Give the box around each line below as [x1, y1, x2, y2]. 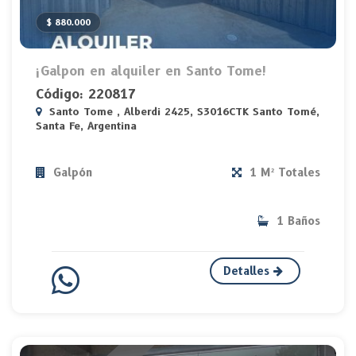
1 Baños [273, 214, 320, 229]
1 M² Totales [246, 165, 320, 180]
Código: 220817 [36, 87, 136, 103]
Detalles [223, 264, 274, 279]
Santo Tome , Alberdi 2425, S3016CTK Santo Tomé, [45, 105, 319, 118]
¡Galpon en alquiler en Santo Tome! [36, 64, 267, 79]
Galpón [49, 165, 92, 180]
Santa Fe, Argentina [36, 119, 137, 133]
